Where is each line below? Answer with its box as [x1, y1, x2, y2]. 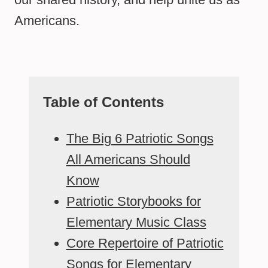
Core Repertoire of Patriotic [66, 236, 224, 251]
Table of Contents [43, 94, 164, 111]
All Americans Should [66, 152, 190, 167]
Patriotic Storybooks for [66, 194, 201, 209]
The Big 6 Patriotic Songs [66, 131, 214, 147]
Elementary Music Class [66, 215, 206, 230]
